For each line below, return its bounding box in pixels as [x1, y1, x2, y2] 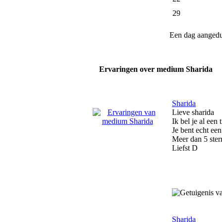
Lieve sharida [172, 108, 214, 116]
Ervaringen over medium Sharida [99, 65, 213, 73]
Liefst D [172, 144, 198, 152]
